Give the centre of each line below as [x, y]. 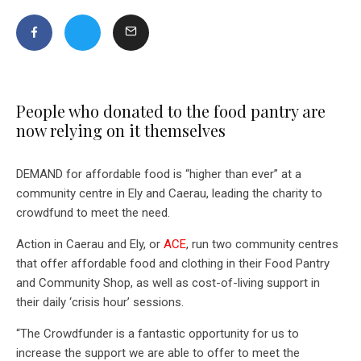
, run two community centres [262, 244]
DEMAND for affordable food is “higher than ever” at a [159, 174]
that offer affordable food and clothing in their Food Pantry [173, 263]
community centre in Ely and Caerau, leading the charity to [169, 193]
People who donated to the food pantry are [171, 110]
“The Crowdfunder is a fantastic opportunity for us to [158, 333]
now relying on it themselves [121, 130]
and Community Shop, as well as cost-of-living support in [168, 282]
